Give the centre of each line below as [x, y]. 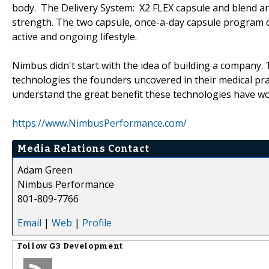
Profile [97, 222]
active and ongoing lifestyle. [74, 36]
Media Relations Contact [83, 148]
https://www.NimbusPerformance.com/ [99, 123]
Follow [33, 246]
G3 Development [86, 246]
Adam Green [45, 170]
